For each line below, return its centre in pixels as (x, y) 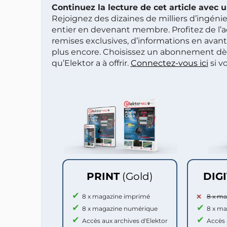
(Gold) (138, 176)
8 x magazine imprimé (116, 196)
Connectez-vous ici (169, 63)
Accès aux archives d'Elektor (125, 220)
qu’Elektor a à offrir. (91, 63)
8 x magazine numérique (120, 208)
